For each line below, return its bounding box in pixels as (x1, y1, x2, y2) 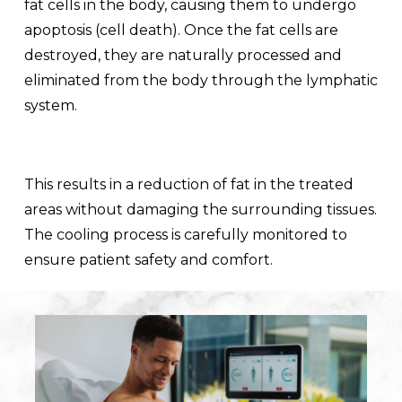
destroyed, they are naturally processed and (23, 46, 342, 64)
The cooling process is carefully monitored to (23, 225, 347, 243)
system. (23, 96, 77, 114)
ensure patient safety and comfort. (23, 250, 273, 268)
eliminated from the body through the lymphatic (23, 71, 378, 89)
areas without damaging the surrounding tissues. (23, 200, 377, 218)
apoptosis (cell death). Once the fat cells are (23, 21, 338, 39)
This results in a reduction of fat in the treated (23, 175, 354, 193)
